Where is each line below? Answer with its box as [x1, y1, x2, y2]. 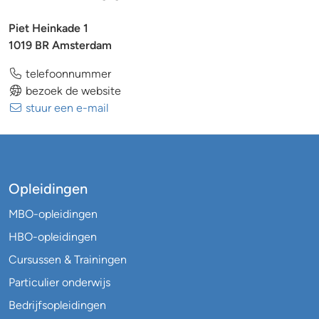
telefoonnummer [23, 67, 111, 80]
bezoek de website [23, 84, 121, 98]
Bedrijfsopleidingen [9, 298, 106, 312]
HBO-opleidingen [9, 230, 97, 244]
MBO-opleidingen [9, 207, 98, 221]
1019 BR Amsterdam [9, 38, 112, 52]
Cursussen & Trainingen [9, 253, 127, 266]
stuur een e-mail [23, 101, 108, 115]
